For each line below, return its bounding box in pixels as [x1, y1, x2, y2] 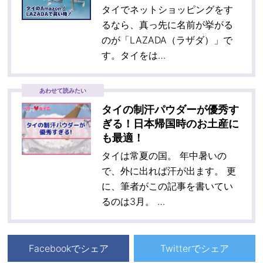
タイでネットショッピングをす [102, 4, 234, 16]
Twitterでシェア [160, 242, 229, 255]
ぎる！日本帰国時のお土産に [102, 117, 240, 130]
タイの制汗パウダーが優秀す [102, 103, 240, 116]
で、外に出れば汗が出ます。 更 [102, 165, 237, 177]
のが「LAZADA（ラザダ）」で [102, 34, 233, 46]
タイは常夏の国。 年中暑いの [102, 150, 227, 162]
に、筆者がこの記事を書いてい [102, 180, 234, 193]
